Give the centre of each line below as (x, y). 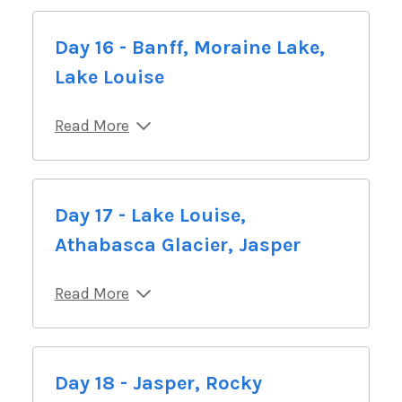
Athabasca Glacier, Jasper (178, 245)
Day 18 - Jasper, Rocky (158, 383)
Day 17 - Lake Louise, (150, 215)
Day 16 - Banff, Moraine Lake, (190, 47)
